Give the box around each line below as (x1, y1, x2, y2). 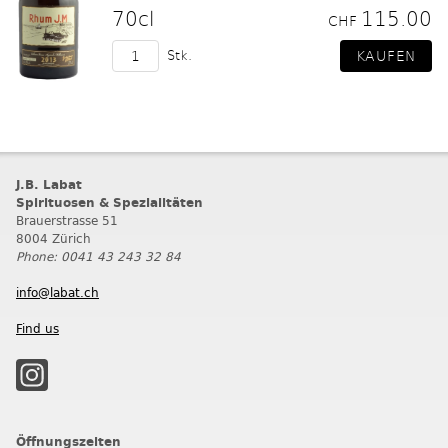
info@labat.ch (16, 283, 99, 302)
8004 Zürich (16, 229, 91, 248)
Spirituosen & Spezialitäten (16, 193, 203, 212)
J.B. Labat (16, 175, 82, 194)
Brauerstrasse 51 (16, 211, 118, 230)
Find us (16, 319, 59, 338)
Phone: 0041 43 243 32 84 (16, 247, 181, 266)
